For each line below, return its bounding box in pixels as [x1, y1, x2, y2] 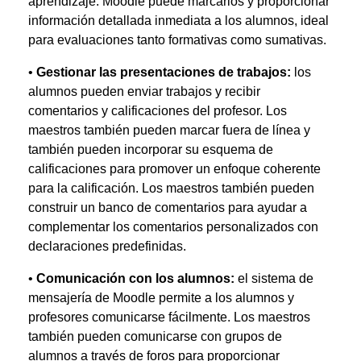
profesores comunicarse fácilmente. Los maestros [28, 310, 310, 324]
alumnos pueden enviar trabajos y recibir [28, 85, 260, 98]
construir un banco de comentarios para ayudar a [28, 201, 307, 214]
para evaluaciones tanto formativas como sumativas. [28, 33, 326, 47]
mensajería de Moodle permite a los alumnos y [28, 291, 294, 305]
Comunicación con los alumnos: [36, 272, 238, 285]
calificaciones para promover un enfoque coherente [28, 162, 321, 176]
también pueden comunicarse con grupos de [28, 330, 282, 343]
